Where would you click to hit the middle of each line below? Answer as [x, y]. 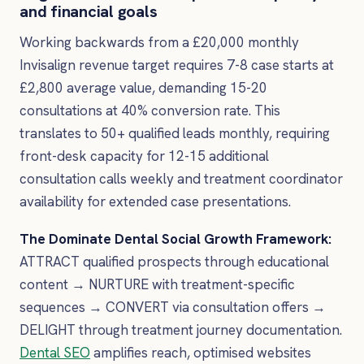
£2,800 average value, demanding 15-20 [143, 88]
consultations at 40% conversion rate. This [150, 111]
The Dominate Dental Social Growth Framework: [175, 238]
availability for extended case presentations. [155, 202]
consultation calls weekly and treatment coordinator [181, 179]
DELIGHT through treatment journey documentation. [181, 329]
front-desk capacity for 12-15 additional [144, 156]
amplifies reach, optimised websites [201, 352]
